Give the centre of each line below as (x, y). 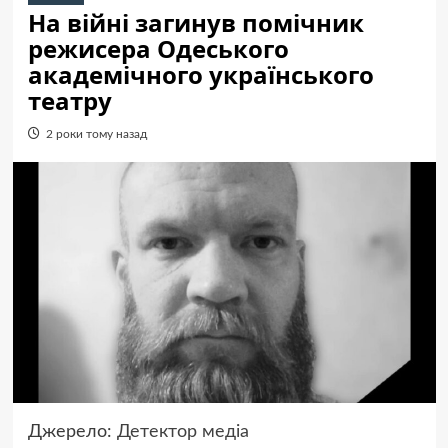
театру (69, 100)
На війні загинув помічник (195, 22)
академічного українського (200, 74)
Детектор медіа (182, 432)
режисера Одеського (158, 48)
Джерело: (72, 432)
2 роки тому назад (96, 134)
